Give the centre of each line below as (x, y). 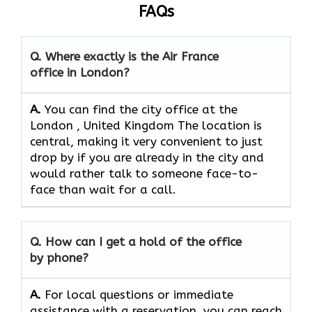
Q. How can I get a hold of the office (136, 242)
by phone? (59, 258)
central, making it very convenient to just (146, 142)
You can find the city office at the (141, 110)
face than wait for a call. (103, 190)
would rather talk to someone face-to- (144, 174)
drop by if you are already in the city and (147, 158)
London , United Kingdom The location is (146, 126)
